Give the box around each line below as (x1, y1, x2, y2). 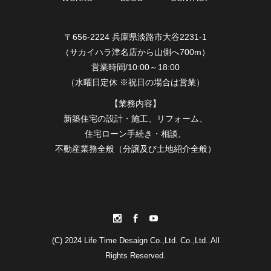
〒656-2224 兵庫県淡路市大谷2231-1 (64, 31, 207, 42)
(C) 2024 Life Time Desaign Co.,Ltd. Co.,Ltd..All (51, 236, 220, 246)
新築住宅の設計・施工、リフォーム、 (64, 113, 207, 123)
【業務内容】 (110, 98, 161, 108)
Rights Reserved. (105, 251, 166, 261)
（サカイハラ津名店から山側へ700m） (61, 47, 210, 57)
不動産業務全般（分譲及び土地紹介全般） (55, 143, 216, 154)
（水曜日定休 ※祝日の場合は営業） (67, 77, 204, 87)
